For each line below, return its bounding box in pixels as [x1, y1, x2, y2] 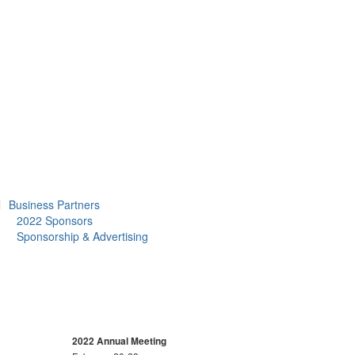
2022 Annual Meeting [72, 334, 166, 348]
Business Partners [9, 197, 100, 212]
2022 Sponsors [17, 212, 93, 228]
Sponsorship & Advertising [17, 228, 148, 244]
